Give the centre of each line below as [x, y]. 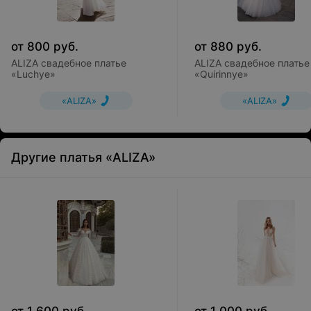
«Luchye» [33, 74]
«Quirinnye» [221, 74]
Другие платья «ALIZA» [83, 157]
